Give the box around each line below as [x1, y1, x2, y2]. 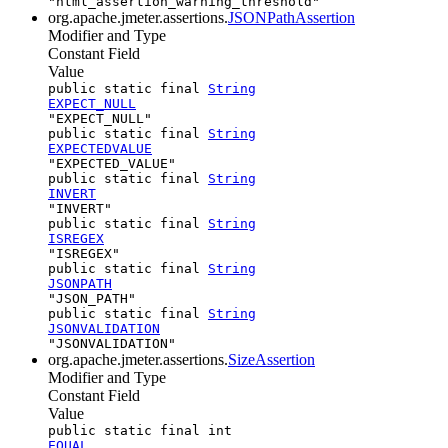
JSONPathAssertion [228, 8, 355, 26]
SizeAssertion [228, 350, 315, 368]
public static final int [48, 422, 232, 438]
